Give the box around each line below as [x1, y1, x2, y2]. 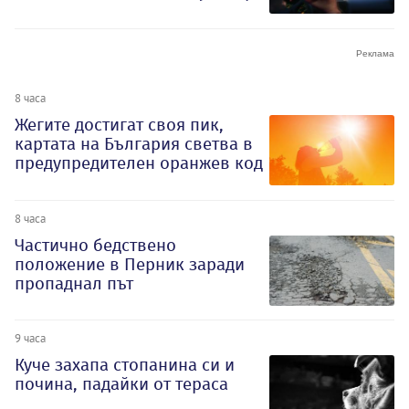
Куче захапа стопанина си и [15, 354, 235, 376]
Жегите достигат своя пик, [15, 113, 224, 135]
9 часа [15, 330, 46, 346]
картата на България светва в [15, 132, 253, 154]
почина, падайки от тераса [15, 373, 228, 395]
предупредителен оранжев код [15, 152, 263, 173]
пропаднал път [15, 272, 133, 294]
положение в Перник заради [15, 253, 245, 275]
